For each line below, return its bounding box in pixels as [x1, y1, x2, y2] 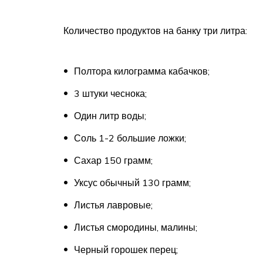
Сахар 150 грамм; [74, 154, 153, 166]
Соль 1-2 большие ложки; [74, 131, 186, 144]
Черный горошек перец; [74, 243, 178, 255]
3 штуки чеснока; [74, 87, 147, 99]
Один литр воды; [74, 109, 146, 122]
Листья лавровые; [74, 198, 153, 211]
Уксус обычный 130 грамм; [74, 176, 191, 188]
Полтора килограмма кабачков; [74, 65, 210, 77]
